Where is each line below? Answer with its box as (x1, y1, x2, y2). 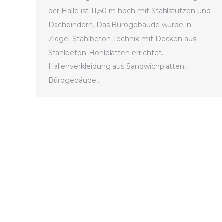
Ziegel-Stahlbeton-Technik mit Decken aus (48, 34, 196, 44)
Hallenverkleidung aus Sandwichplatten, (48, 62, 186, 71)
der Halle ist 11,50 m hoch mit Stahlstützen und (48, 6, 211, 16)
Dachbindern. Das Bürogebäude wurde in (48, 20, 191, 30)
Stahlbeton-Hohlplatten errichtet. (48, 48, 163, 57)
